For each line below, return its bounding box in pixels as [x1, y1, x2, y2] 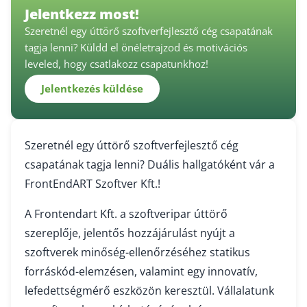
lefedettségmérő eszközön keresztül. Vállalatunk [25, 282, 274, 298]
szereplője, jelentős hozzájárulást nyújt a [25, 225, 235, 241]
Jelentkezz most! [25, 5, 139, 23]
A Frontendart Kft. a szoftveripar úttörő [25, 206, 228, 221]
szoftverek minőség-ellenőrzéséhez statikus [25, 244, 250, 260]
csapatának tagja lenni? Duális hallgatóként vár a [25, 156, 275, 172]
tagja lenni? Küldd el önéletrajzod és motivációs [25, 40, 247, 54]
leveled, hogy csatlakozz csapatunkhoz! [25, 57, 208, 71]
